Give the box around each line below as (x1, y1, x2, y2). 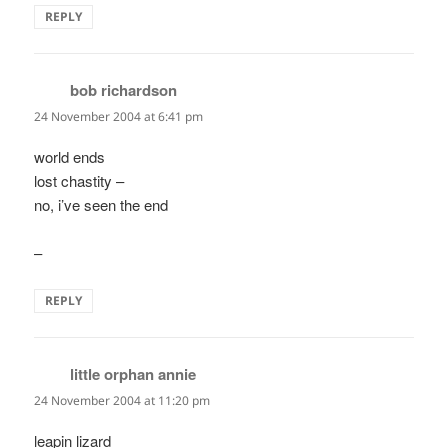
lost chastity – (34, 169, 125, 191)
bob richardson (70, 78, 178, 101)
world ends (34, 145, 106, 167)
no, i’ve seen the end (34, 193, 169, 215)
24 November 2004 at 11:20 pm (34, 391, 211, 409)
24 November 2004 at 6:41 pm (34, 107, 204, 125)
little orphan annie (70, 362, 197, 385)
